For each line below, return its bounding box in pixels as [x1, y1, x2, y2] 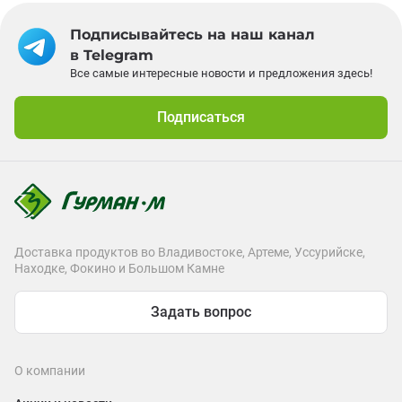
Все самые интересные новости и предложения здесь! [70, 66, 372, 80]
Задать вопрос [151, 302, 251, 320]
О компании [14, 363, 85, 378]
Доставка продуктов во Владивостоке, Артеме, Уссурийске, [14, 244, 365, 259]
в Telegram [70, 47, 153, 64]
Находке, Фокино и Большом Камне [14, 260, 224, 275]
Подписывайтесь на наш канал [70, 26, 315, 43]
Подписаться [157, 109, 245, 126]
